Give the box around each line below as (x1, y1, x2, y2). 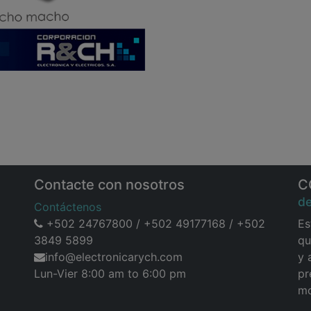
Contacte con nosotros (34, 176, 185, 194)
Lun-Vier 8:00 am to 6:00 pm (34, 267, 186, 281)
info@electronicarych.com (45, 250, 183, 264)
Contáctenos (34, 200, 101, 215)
